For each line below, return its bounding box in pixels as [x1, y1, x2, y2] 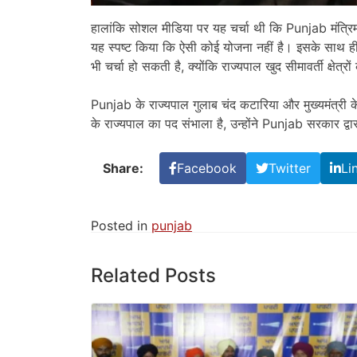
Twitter [269, 159, 311, 176]
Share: [103, 159, 143, 176]
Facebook [177, 159, 237, 176]
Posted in [91, 217, 151, 233]
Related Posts [91, 263, 216, 287]
